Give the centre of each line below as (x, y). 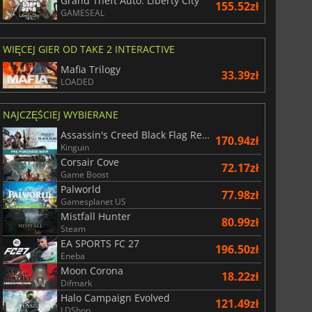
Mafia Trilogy (90, 69)
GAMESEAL (82, 13)
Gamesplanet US (93, 201)
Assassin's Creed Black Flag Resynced (205, 134)
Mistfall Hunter (95, 216)
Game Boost (84, 174)
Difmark (76, 283)
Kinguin (75, 147)
